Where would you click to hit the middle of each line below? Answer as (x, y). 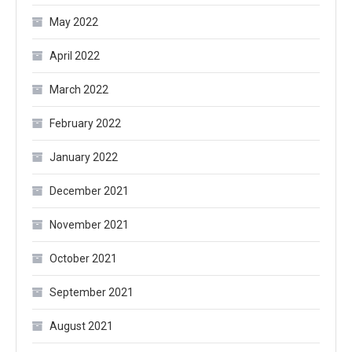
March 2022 (79, 89)
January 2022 (84, 157)
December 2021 (89, 191)
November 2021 (89, 224)
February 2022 (85, 123)
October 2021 (83, 258)
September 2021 (92, 292)
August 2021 (81, 326)
